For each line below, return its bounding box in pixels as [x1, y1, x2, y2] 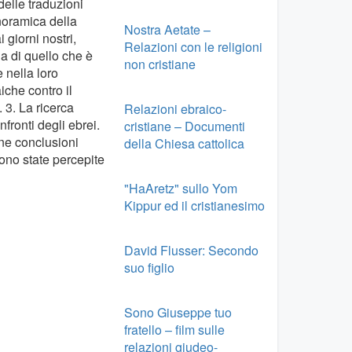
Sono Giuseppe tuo [123, 302, 232, 321]
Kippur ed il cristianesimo [123, 196, 265, 214]
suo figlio [123, 258, 174, 277]
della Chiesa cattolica [123, 134, 244, 152]
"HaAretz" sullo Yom [123, 178, 237, 197]
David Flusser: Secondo [123, 240, 258, 259]
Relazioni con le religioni [123, 37, 262, 56]
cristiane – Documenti [123, 116, 245, 135]
